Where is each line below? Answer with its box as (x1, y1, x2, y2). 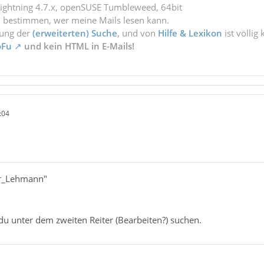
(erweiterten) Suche (32, 27, 117, 39)
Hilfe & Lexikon (157, 27, 222, 39)
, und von (117, 27, 158, 39)
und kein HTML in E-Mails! (21, 40, 134, 52)
